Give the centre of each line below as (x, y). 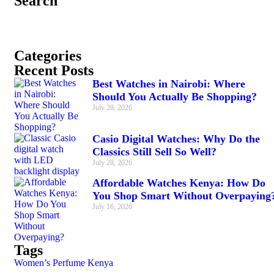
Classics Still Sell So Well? (154, 152)
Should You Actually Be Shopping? (175, 97)
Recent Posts (54, 71)
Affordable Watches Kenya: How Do (179, 183)
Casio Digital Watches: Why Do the (176, 139)
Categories (48, 56)
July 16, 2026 (112, 207)
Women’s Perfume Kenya (64, 263)
